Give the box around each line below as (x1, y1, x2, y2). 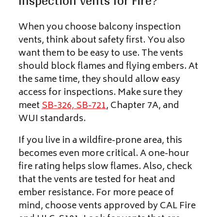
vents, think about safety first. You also (18, 32, 185, 48)
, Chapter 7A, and (106, 98, 179, 114)
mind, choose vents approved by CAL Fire (18, 198, 196, 214)
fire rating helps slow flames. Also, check (18, 159, 192, 175)
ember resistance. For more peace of (18, 185, 174, 201)
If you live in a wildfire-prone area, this (18, 133, 182, 149)
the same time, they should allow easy (18, 72, 180, 88)
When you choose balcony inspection (18, 19, 181, 35)
